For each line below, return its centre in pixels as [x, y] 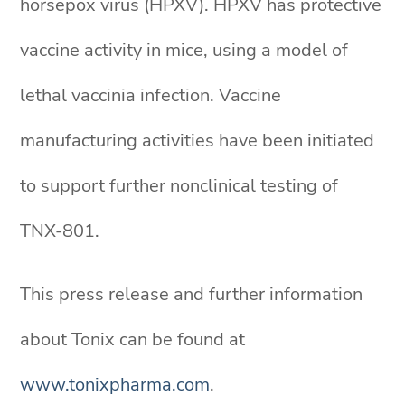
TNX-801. [62, 231]
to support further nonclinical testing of [179, 186]
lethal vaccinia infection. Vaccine [151, 95]
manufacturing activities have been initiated [198, 141]
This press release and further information [192, 294]
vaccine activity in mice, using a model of [184, 50]
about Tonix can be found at [133, 339]
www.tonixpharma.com [115, 385]
